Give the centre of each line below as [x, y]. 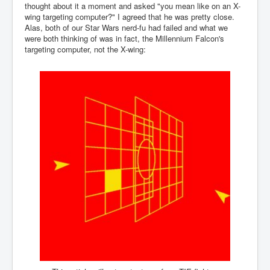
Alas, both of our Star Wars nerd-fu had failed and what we [126, 27]
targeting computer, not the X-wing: [85, 49]
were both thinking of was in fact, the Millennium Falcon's [124, 38]
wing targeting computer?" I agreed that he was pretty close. [130, 17]
